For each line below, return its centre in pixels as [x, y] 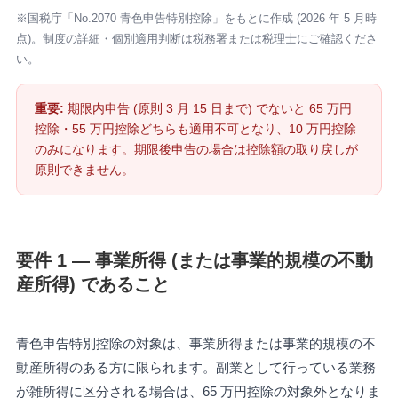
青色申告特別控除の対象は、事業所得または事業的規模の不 [195, 343]
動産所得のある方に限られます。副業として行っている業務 [195, 367]
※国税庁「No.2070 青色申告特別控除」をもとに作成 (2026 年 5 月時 [196, 19]
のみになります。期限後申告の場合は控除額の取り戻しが [196, 150]
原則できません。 [84, 170]
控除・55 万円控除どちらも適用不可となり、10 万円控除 [195, 129]
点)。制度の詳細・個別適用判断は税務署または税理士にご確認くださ [196, 39]
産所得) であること [92, 284]
